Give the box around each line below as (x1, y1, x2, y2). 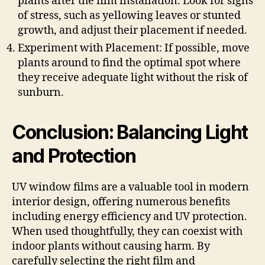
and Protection (12, 144, 136, 167)
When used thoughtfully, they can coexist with (12, 224, 243, 238)
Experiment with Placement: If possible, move (18, 41, 250, 55)
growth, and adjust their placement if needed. (18, 23, 247, 37)
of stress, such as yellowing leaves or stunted (18, 8, 241, 22)
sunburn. (18, 85, 64, 99)
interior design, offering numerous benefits (12, 195, 230, 209)
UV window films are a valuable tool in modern (12, 180, 249, 194)
